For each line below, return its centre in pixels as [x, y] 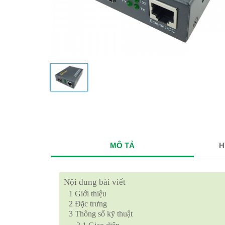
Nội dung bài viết [95, 182]
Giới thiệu [90, 194]
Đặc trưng [90, 204]
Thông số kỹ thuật [103, 214]
